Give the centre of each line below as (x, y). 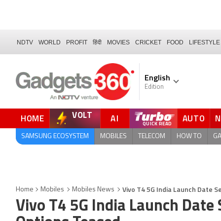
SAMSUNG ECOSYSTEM (55, 136)
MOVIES (118, 42)
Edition (154, 87)
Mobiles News (93, 190)
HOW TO (189, 136)
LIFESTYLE (204, 42)
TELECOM (152, 136)
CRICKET (148, 42)
